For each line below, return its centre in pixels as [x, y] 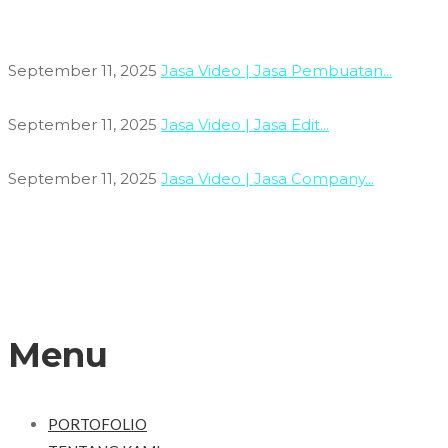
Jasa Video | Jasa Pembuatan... [276, 70]
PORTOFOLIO [97, 423]
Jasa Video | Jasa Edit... [245, 124]
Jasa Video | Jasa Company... [267, 178]
